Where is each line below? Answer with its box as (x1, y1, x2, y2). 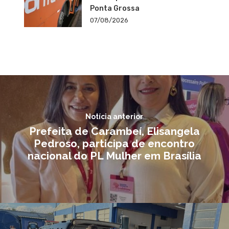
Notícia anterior (85, 112, 143, 121)
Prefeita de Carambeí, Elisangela (29, 124, 200, 138)
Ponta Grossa (89, 4, 140, 13)
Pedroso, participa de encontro (34, 136, 195, 150)
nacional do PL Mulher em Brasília (27, 149, 201, 162)
